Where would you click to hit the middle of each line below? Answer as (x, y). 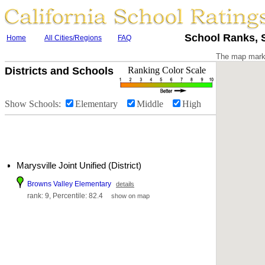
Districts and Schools (59, 71)
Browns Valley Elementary (69, 184)
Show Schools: (34, 104)
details (125, 184)
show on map (130, 196)
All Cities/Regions (73, 38)
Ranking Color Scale (167, 70)
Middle (153, 104)
